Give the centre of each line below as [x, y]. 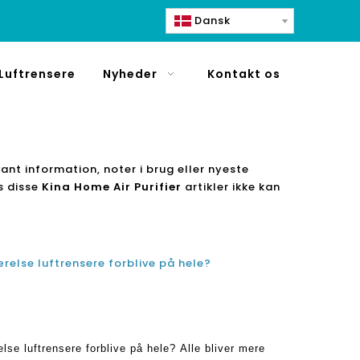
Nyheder [130, 74]
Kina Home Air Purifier [112, 187]
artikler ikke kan [231, 187]
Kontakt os [244, 74]
